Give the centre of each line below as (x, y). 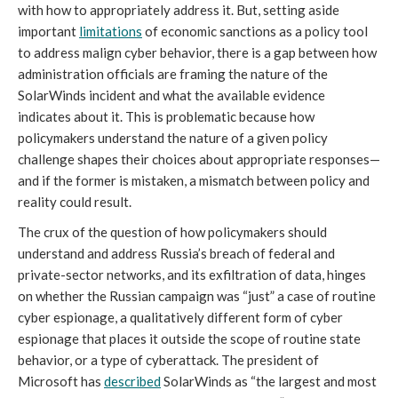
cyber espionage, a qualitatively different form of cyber (180, 318)
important (48, 32)
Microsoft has (61, 382)
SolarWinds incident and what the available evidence (171, 96)
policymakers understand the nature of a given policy (173, 138)
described (132, 382)
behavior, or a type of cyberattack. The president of (168, 360)
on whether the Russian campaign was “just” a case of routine (197, 296)
